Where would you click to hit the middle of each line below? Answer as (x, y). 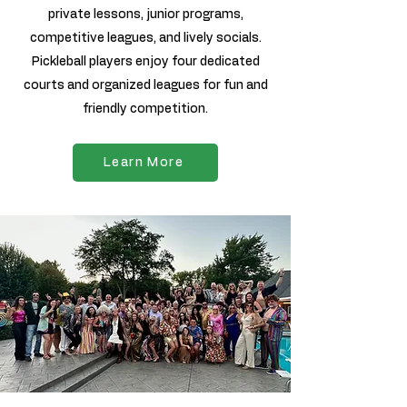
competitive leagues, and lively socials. (145, 38)
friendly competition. (145, 109)
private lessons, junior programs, (145, 15)
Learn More (144, 162)
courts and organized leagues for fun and (145, 85)
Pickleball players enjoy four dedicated (145, 62)
